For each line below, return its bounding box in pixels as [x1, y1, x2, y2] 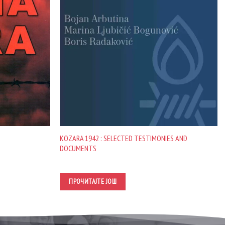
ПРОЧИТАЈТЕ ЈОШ [69, 177, 117, 186]
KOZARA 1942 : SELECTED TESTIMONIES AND [60, 133, 188, 144]
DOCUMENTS [60, 143, 97, 154]
